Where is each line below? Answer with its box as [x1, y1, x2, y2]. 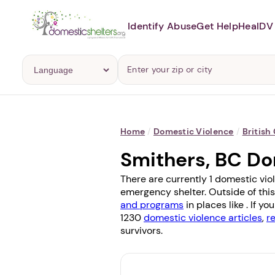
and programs [120, 198, 184, 211]
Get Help [196, 19, 239, 33]
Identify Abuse [128, 19, 197, 33]
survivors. [120, 224, 163, 237]
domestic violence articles [144, 211, 262, 224]
